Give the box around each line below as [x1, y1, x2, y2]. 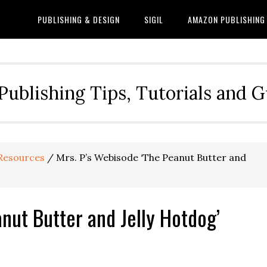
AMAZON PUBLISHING [188, 13, 265, 26]
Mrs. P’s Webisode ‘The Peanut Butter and [54, 151, 246, 163]
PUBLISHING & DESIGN [38, 13, 120, 26]
